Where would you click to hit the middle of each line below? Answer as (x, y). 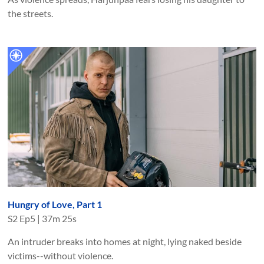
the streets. (31, 14)
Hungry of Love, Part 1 (55, 204)
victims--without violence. (61, 256)
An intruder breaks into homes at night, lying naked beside (125, 242)
